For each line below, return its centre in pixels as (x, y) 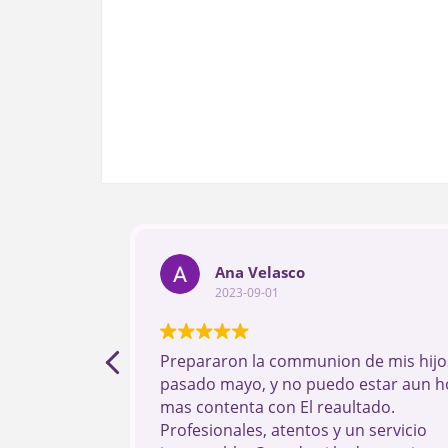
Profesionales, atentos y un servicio (293, 430)
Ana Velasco (260, 271)
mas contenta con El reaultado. (277, 407)
